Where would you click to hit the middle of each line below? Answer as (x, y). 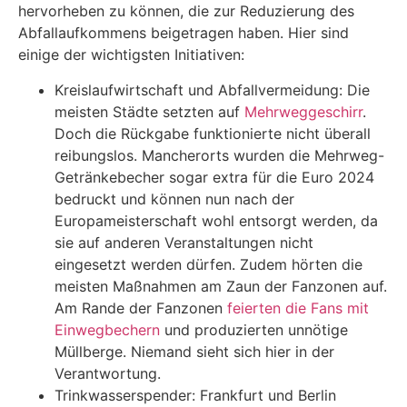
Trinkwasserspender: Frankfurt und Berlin (195, 395)
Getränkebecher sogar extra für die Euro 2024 (214, 177)
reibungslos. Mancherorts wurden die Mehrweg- (219, 155)
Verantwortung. (108, 373)
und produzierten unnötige (254, 329)
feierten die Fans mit (298, 308)
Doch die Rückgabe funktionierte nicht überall (213, 133)
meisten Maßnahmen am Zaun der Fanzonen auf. (221, 286)
